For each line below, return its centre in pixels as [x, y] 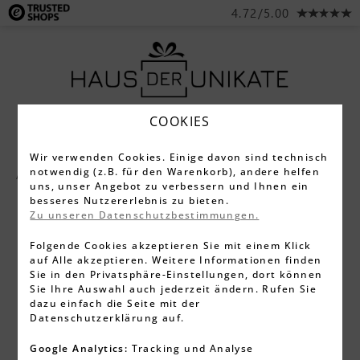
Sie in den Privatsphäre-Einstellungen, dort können [176, 274]
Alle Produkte [60, 174]
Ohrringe [271, 174]
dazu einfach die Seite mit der [115, 303]
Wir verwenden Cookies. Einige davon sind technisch [179, 157]
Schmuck [173, 174]
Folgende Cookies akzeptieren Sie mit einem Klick [171, 245]
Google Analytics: [79, 348]
